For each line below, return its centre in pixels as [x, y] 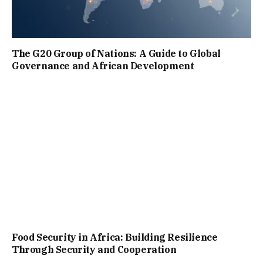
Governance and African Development [103, 65]
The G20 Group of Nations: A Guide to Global [116, 53]
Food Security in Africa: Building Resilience [115, 237]
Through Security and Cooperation [94, 250]
